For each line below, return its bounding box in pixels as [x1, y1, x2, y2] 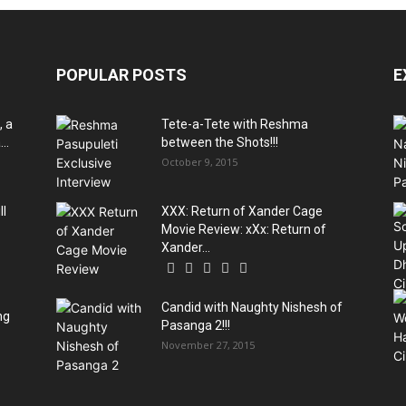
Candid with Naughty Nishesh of [161, 299, 343, 314]
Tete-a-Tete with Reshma [161, 116, 308, 131]
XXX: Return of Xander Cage [161, 203, 323, 218]
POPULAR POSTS [56, 64, 187, 84]
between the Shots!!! [161, 134, 278, 150]
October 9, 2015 [161, 154, 237, 169]
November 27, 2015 [161, 337, 255, 352]
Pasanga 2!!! [161, 317, 230, 333]
